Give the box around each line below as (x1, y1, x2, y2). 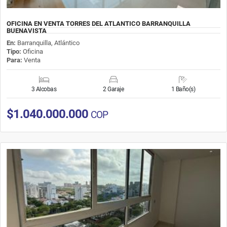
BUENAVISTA (7, 26, 47, 34)
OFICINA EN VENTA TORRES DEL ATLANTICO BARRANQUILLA (7, 19, 191, 27)
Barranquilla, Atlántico (17, 39, 80, 47)
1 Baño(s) (171, 85, 196, 93)
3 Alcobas (31, 85, 57, 93)
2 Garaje (103, 85, 124, 93)
